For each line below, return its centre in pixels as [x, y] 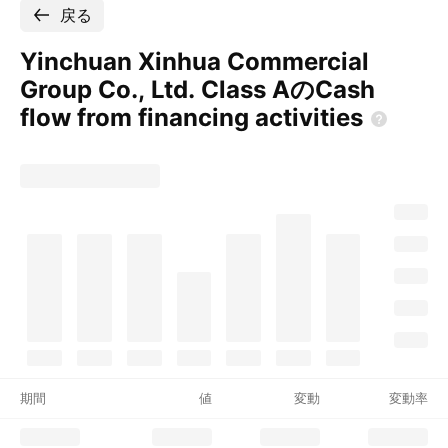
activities [309, 117]
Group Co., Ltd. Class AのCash [197, 89]
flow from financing [137, 117]
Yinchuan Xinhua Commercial [194, 61]
